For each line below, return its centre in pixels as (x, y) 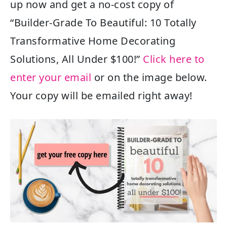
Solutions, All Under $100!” (75, 59)
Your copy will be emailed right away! (101, 96)
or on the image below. (149, 78)
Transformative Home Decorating (93, 41)
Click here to (174, 59)
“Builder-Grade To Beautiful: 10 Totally (103, 23)
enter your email (51, 78)
